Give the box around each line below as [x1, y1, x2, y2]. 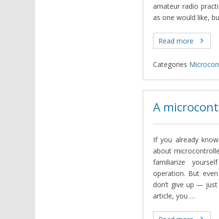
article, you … [153, 191, 195, 200]
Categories [153, 59, 187, 69]
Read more [158, 36, 194, 45]
